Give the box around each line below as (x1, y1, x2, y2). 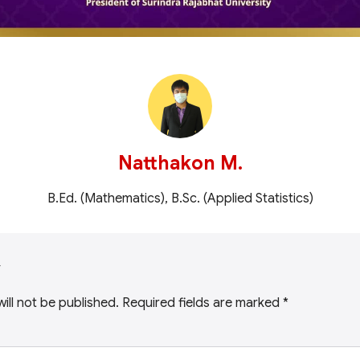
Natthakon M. (117, 151, 243, 176)
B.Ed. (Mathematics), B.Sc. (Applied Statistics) (47, 190, 313, 207)
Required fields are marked (122, 295, 283, 312)
